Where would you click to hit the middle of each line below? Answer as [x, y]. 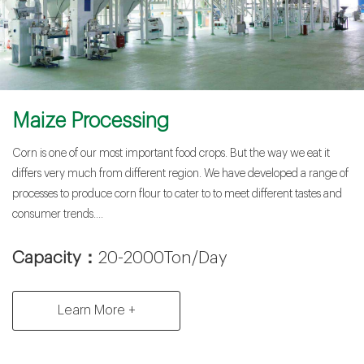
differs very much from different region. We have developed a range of [180, 174]
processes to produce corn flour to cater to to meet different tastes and [177, 195]
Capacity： [55, 258]
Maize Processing [91, 121]
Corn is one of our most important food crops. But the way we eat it [171, 154]
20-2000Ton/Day [163, 258]
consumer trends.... [58, 215]
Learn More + [96, 310]
